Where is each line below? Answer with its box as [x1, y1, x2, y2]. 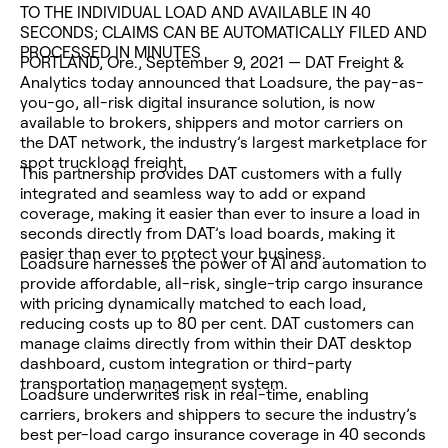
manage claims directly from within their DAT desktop [20, 333, 412, 354]
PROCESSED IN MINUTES [20, 41, 201, 62]
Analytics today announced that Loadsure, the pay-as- [20, 72, 424, 93]
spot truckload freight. [20, 152, 187, 173]
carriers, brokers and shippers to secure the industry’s [20, 404, 417, 425]
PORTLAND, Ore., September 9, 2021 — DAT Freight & [20, 52, 404, 73]
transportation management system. [20, 373, 288, 394]
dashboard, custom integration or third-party [20, 353, 352, 374]
